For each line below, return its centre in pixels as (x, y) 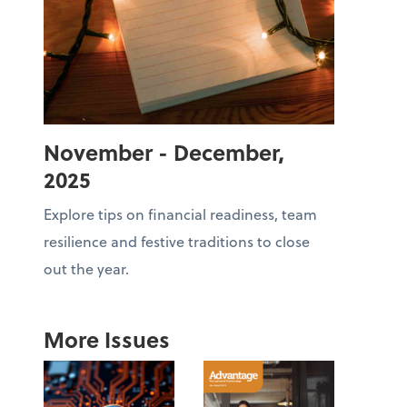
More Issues (107, 339)
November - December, (164, 152)
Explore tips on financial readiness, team (180, 214)
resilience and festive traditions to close (177, 241)
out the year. (86, 268)
